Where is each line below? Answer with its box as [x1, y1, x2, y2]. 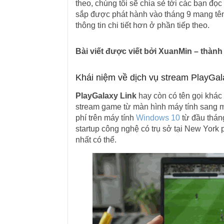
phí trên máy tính [75, 113, 136, 122]
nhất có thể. [75, 135, 116, 144]
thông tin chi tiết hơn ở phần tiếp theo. [75, 21, 209, 29]
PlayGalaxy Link [75, 91, 136, 100]
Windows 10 [135, 113, 180, 122]
